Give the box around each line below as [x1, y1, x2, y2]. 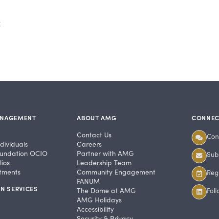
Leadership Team [77, 158, 132, 168]
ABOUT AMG [77, 113, 117, 123]
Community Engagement [77, 167, 156, 177]
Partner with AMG [77, 149, 134, 158]
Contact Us [77, 130, 112, 140]
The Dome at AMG [77, 186, 136, 196]
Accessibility [77, 204, 114, 214]
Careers [77, 139, 102, 149]
